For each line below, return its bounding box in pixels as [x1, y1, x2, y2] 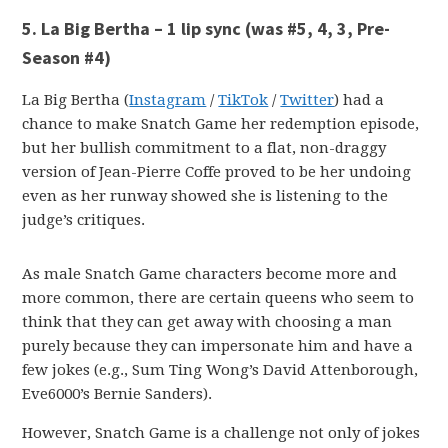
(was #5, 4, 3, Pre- [245, 17, 391, 41]
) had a [334, 91, 385, 110]
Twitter [280, 91, 335, 110]
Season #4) [22, 46, 112, 70]
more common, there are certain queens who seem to [22, 289, 415, 308]
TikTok [218, 91, 269, 110]
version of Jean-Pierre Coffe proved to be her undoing [22, 163, 412, 182]
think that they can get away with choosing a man [22, 313, 393, 332]
